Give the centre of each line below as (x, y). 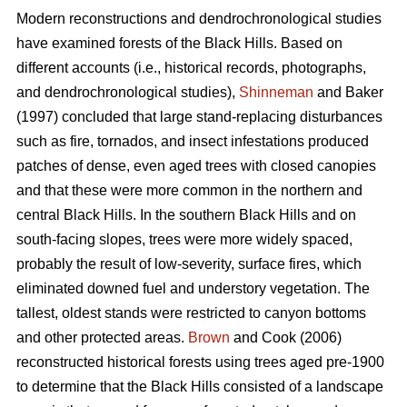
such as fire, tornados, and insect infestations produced (193, 142)
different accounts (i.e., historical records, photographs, (191, 68)
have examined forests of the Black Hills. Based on (179, 44)
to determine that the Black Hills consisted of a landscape (200, 387)
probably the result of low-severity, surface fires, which (189, 264)
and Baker (348, 93)
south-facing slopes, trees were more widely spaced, (184, 240)
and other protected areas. (102, 338)
